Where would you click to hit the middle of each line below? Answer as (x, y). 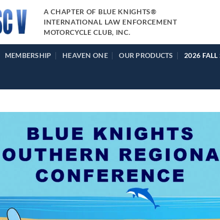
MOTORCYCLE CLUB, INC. (87, 32)
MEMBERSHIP (28, 55)
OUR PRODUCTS (146, 55)
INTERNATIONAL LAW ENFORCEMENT (110, 22)
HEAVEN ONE (85, 55)
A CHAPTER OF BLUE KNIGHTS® (100, 12)
